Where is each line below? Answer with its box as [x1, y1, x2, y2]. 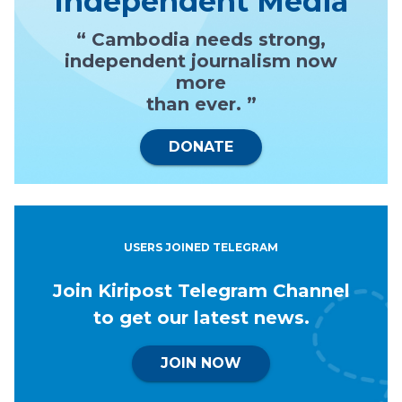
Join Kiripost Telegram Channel [52, 280, 350, 302]
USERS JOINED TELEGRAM [124, 240, 278, 255]
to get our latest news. [92, 307, 310, 329]
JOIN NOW [161, 354, 241, 372]
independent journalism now [65, 50, 337, 73]
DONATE [169, 138, 233, 156]
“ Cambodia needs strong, [76, 29, 326, 51]
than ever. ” [145, 93, 257, 116]
